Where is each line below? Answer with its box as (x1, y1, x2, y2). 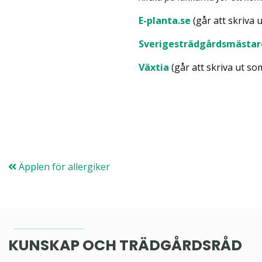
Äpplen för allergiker (16, 160, 110, 173)
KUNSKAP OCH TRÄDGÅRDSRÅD (8, 235, 242, 256)
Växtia (139, 60, 170, 74)
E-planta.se (139, 13, 191, 27)
